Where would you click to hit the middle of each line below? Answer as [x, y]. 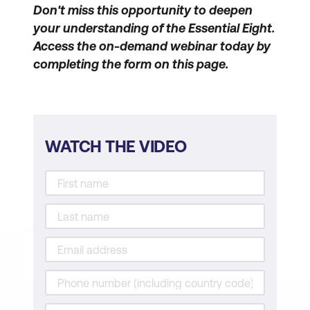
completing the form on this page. [131, 64]
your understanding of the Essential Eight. [154, 28]
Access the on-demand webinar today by [152, 46]
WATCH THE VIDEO [116, 147]
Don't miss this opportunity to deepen [143, 10]
